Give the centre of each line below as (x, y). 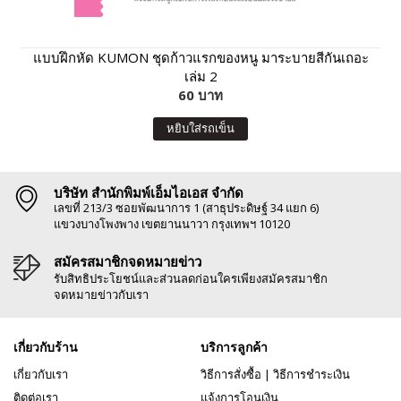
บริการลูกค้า (234, 346)
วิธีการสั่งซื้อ (231, 374)
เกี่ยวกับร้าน (46, 346)
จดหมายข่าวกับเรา (101, 294)
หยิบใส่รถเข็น (200, 128)
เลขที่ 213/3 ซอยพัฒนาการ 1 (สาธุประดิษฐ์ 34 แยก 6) (186, 207)
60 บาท (200, 94)
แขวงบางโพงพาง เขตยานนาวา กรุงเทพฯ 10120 (172, 223)
